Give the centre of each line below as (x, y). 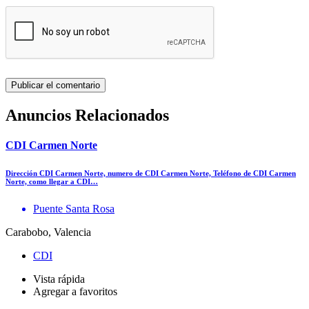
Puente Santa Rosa (74, 208)
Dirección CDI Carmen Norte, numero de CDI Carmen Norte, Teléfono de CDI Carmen (151, 173)
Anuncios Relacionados (87, 115)
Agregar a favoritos (75, 291)
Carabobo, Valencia (48, 232)
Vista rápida (59, 279)
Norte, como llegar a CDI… (52, 181)
